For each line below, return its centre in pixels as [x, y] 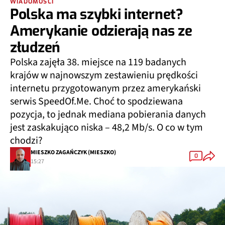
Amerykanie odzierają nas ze [101, 31]
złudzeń [35, 48]
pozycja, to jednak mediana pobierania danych [108, 115]
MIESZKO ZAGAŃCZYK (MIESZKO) [73, 152]
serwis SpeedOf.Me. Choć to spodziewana [96, 102]
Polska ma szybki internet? [97, 15]
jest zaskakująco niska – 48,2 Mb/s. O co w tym [106, 128]
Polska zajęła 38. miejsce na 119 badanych [98, 63]
